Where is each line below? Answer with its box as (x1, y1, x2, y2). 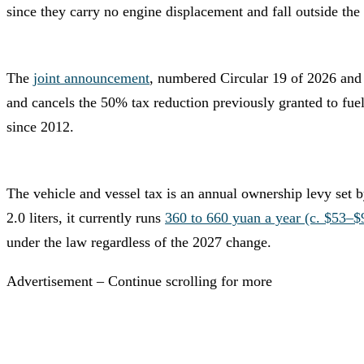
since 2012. (6, 118, 74, 135)
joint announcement (33, 69, 149, 86)
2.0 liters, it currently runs (6, 209, 165, 226)
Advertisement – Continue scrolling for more (6, 272, 272, 289)
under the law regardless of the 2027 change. (6, 233, 271, 250)
